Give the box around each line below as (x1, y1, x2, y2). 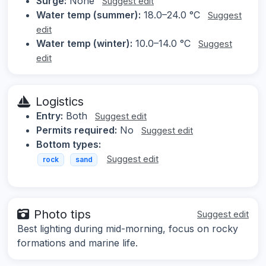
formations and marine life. (17, 236, 138, 249)
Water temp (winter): (36, 37, 132, 50)
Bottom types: (36, 138, 101, 151)
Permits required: (36, 124, 117, 137)
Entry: (36, 110, 63, 122)
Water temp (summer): (36, 9, 141, 21)
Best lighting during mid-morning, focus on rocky (17, 222, 238, 235)
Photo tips (34, 207, 91, 221)
